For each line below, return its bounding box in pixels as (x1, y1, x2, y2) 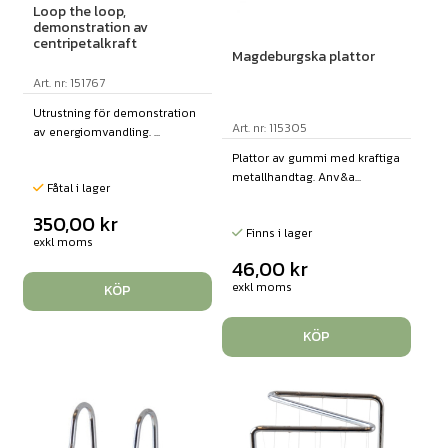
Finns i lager (242, 224, 312, 243)
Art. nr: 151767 (32, 73, 105, 92)
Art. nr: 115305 (231, 119, 307, 138)
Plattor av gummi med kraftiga (231, 149, 400, 168)
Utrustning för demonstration (32, 103, 196, 122)
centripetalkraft (32, 32, 137, 54)
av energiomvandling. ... (32, 122, 160, 141)
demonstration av (32, 16, 148, 38)
